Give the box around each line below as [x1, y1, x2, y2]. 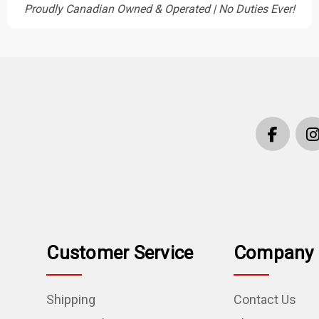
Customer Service [46, 241, 194, 263]
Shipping [46, 291, 96, 307]
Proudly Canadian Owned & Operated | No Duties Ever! [24, 1, 295, 16]
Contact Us [233, 291, 296, 307]
